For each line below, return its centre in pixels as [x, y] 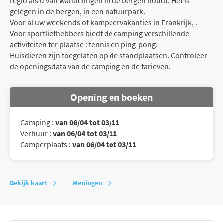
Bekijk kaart [29, 182]
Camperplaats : [46, 144]
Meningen [87, 182]
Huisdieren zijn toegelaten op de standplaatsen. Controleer [109, 55]
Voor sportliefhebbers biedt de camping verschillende [100, 33]
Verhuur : [37, 133]
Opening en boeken [111, 97]
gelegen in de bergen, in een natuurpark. [78, 11]
